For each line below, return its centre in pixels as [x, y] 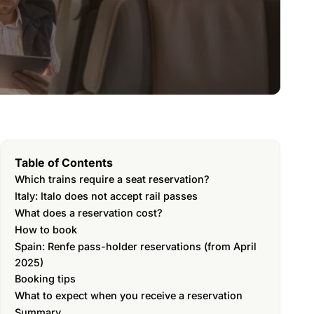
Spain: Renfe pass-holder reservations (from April [136, 246]
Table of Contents [64, 163]
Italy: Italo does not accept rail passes [106, 196]
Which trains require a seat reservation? [112, 179]
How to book [46, 230]
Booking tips [45, 279]
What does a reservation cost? [89, 213]
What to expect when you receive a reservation [129, 295]
